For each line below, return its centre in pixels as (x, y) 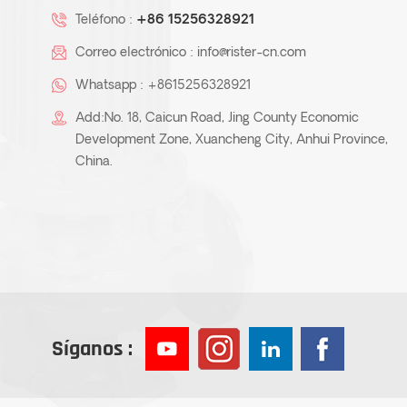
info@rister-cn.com (252, 54)
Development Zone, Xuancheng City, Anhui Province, (232, 141)
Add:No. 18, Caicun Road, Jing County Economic (217, 119)
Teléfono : (106, 21)
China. (94, 163)
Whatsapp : (111, 86)
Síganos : (92, 349)
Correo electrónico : (136, 54)
